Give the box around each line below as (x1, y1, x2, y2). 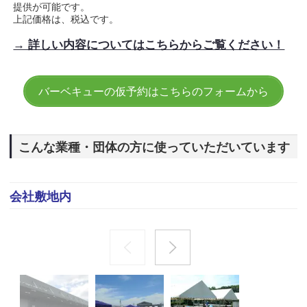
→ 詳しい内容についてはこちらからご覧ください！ (13, 38, 285, 51)
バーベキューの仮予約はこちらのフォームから (38, 85, 269, 97)
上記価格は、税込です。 (13, 13, 119, 25)
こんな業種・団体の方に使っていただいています (19, 140, 291, 154)
